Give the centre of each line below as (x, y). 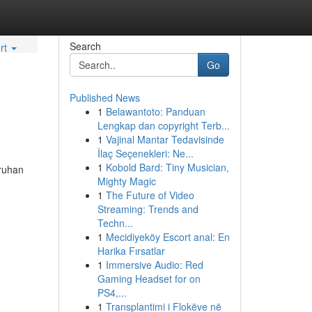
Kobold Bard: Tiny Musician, (167, 167)
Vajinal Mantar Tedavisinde (165, 139)
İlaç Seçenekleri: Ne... (145, 153)
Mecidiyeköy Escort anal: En (167, 237)
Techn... (115, 223)
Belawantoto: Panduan (155, 111)
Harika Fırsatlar (131, 251)
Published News (104, 97)
